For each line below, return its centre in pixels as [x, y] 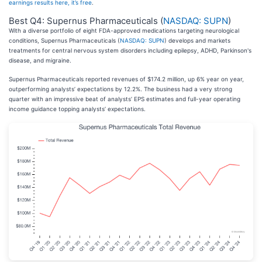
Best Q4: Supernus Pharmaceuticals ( [86, 21]
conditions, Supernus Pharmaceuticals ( [64, 41]
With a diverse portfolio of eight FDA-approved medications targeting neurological [124, 31]
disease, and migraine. [40, 61]
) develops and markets [197, 41]
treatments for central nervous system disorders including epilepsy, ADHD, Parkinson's [130, 51]
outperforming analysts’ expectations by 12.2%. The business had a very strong [120, 89]
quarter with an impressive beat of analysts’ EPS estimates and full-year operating [125, 99]
